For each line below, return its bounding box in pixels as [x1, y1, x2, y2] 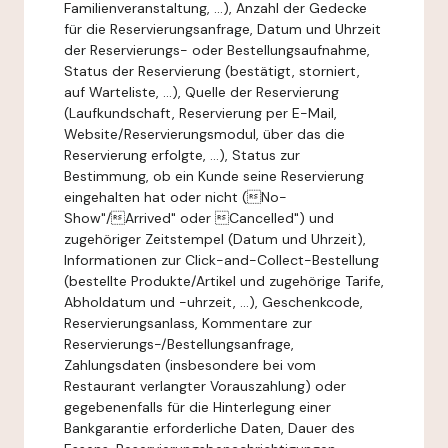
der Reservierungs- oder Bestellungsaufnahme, [64, 41, 370, 59]
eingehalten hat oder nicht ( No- [64, 188, 287, 206]
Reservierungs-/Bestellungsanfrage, [64, 335, 294, 353]
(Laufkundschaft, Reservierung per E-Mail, [64, 104, 337, 122]
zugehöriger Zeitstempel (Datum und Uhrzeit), [64, 230, 366, 248]
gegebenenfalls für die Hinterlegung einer [64, 398, 331, 416]
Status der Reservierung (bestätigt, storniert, [64, 62, 360, 80]
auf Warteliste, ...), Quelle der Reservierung [64, 83, 339, 101]
